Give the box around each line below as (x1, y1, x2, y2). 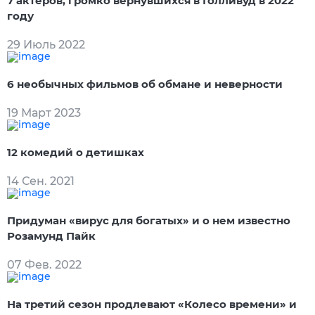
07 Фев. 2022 (7, 257, 82, 271)
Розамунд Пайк (7, 229, 96, 243)
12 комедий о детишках (7, 145, 144, 159)
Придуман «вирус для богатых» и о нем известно (7, 213, 290, 227)
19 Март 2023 (7, 105, 81, 120)
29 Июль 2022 (7, 37, 85, 51)
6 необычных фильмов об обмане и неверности (7, 77, 283, 91)
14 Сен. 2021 (7, 174, 75, 188)
